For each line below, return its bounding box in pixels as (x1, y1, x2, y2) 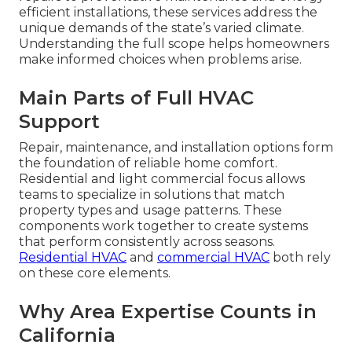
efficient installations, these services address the (19, 5, 317, 20)
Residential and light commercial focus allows (19, 171, 305, 187)
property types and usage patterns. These (19, 203, 282, 218)
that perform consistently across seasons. (19, 234, 275, 250)
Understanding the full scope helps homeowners (19, 36, 329, 52)
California (19, 324, 115, 347)
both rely (269, 250, 331, 266)
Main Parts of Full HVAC (19, 86, 254, 110)
